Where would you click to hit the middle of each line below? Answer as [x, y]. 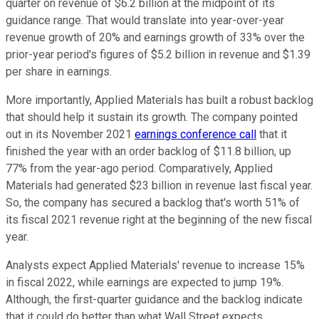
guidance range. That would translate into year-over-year [145, 21]
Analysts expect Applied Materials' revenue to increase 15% [155, 266]
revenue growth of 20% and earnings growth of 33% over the [155, 38]
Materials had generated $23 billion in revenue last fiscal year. [159, 186]
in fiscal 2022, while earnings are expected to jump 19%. [145, 283]
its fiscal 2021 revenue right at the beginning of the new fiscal [159, 220]
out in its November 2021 [70, 135]
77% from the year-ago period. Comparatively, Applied [139, 169]
